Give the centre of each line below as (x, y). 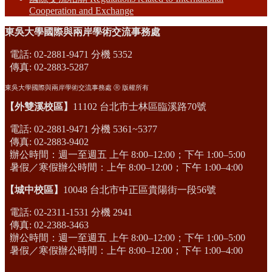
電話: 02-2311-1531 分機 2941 (70, 212)
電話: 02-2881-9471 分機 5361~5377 (82, 129)
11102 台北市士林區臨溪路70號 (140, 107)
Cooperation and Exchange (81, 11)
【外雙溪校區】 (39, 107)
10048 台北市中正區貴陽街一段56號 (140, 190)
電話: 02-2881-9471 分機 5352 (70, 55)
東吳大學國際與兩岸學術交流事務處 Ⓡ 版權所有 (77, 88)
